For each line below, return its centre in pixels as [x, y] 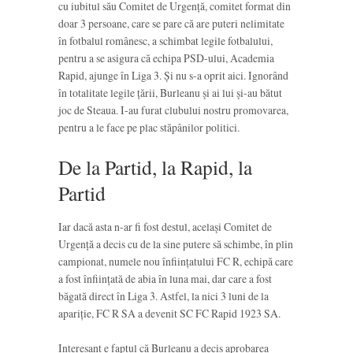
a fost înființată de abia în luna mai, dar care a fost [165, 278]
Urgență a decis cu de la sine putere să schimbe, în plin [176, 243]
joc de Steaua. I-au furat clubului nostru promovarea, [173, 110]
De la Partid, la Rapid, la [155, 167]
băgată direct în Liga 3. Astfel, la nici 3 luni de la [163, 295]
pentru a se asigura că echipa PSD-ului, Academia [166, 58]
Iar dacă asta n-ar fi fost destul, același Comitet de [165, 226]
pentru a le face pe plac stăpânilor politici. [149, 128]
